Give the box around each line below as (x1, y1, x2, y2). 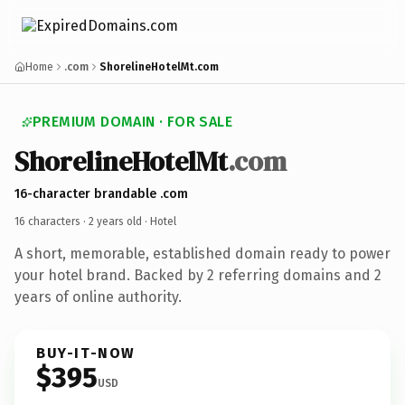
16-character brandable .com (14, 185, 188, 202)
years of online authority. (14, 287, 182, 306)
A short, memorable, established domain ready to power (14, 244, 391, 262)
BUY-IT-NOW (36, 344, 136, 362)
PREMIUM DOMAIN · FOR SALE (33, 113, 232, 130)
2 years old (89, 214, 142, 228)
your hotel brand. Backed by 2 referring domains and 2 (14, 266, 381, 284)
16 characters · (14, 214, 89, 228)
